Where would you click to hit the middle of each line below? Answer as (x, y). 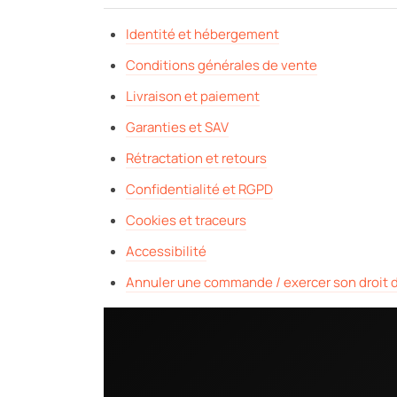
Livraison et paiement (193, 96)
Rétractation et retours (196, 158)
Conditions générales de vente (222, 65)
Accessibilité (166, 251)
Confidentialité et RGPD (199, 189)
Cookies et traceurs (186, 220)
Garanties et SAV (177, 127)
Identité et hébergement (202, 34)
